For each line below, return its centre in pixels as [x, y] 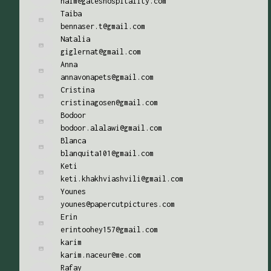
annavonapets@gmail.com [107, 77]
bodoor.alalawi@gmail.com [111, 128]
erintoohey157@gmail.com [109, 230]
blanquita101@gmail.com [107, 153]
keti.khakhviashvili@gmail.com [122, 179]
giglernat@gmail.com [101, 52]
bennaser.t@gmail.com [103, 26]
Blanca [73, 141]
